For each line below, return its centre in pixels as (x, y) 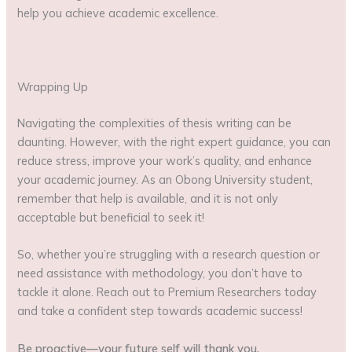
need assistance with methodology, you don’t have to (160, 273)
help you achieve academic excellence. (118, 13)
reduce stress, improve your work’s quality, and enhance (165, 161)
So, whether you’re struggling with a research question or (169, 255)
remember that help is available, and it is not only (148, 199)
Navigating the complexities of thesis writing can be (155, 123)
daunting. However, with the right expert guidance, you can (174, 142)
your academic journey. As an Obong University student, (165, 180)
